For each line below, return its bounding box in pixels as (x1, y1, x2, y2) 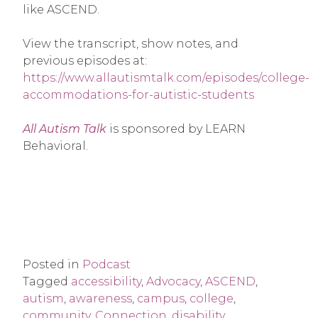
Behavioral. (23, 139, 88, 153)
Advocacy (146, 275, 200, 289)
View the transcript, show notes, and (23, 37, 238, 51)
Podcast (82, 258, 131, 272)
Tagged (23, 275, 71, 289)
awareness (69, 292, 132, 306)
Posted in (23, 258, 82, 272)
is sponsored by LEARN (106, 122, 246, 136)
